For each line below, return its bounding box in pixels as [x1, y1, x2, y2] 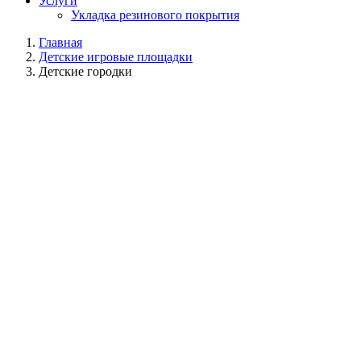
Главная [39, 35, 82, 49]
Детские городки [39, 64, 132, 78]
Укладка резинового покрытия [71, 8, 239, 22]
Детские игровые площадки [39, 50, 193, 64]
